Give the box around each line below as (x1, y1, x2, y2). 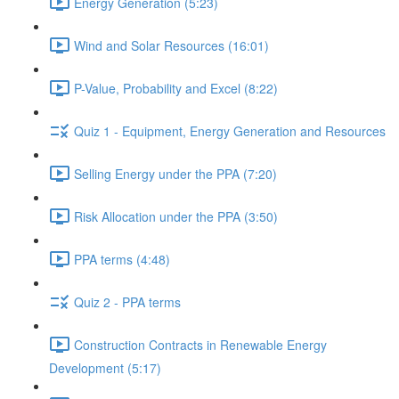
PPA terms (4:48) (74, 249, 170, 268)
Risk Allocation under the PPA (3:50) (74, 207, 278, 225)
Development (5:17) (49, 359, 161, 377)
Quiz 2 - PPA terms (74, 292, 181, 311)
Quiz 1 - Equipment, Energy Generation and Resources (74, 121, 386, 140)
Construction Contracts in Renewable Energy (74, 335, 327, 354)
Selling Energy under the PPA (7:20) (74, 164, 277, 183)
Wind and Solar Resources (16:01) (74, 36, 269, 54)
